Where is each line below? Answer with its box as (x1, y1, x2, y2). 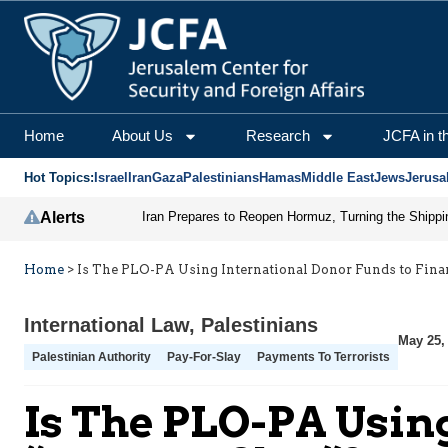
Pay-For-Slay (167, 350, 241, 365)
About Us (112, 127, 173, 145)
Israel (94, 170, 128, 186)
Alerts (40, 209, 85, 227)
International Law (24, 314, 189, 337)
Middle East (301, 170, 374, 186)
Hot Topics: (24, 170, 94, 186)
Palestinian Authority (32, 350, 151, 365)
